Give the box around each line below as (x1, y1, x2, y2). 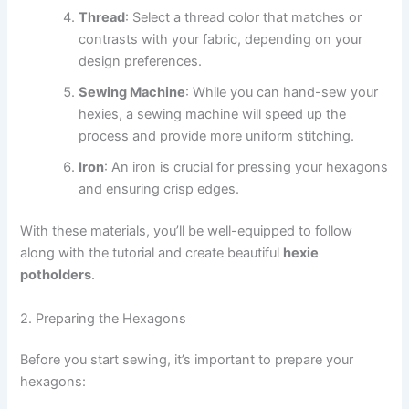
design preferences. (79, 53, 203, 70)
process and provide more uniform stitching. (79, 128, 355, 145)
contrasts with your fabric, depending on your (79, 31, 363, 48)
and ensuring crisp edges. (79, 181, 240, 198)
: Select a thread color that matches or (125, 9, 362, 26)
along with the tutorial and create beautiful (20, 245, 284, 262)
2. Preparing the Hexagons (20, 309, 187, 327)
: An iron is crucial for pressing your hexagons (104, 159, 389, 176)
